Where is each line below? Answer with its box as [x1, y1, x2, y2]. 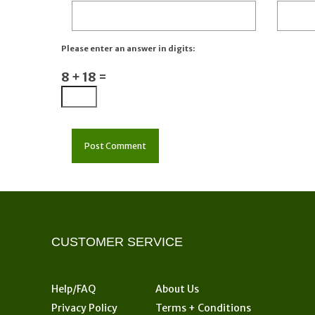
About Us [155, 283, 199, 296]
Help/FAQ [51, 283, 96, 296]
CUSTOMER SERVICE [51, 235, 183, 250]
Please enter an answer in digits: [61, 44, 195, 54]
